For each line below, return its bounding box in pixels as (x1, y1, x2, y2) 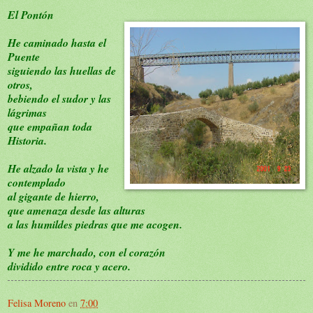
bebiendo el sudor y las (8, 90, 111, 106)
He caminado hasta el (8, 34, 106, 50)
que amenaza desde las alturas (8, 202, 145, 218)
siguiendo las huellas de (8, 62, 116, 78)
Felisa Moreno (8, 296, 66, 310)
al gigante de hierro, (8, 188, 99, 204)
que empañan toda (8, 118, 92, 134)
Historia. (8, 132, 47, 148)
